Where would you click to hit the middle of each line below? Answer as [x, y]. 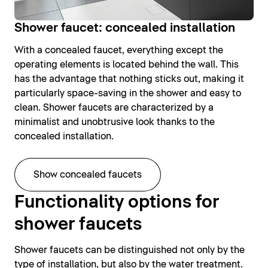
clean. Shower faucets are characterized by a [114, 108]
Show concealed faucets [88, 175]
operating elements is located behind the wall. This [127, 65]
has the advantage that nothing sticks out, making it [129, 79]
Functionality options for [117, 203]
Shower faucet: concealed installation [125, 28]
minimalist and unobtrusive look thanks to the [115, 122]
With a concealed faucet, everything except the [119, 51]
